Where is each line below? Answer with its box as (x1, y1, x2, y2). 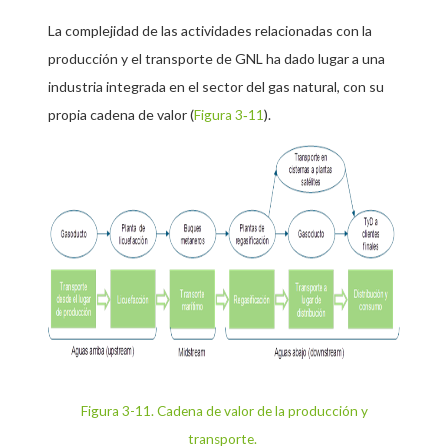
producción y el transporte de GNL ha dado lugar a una (48, 50, 385, 68)
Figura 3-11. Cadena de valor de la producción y (80, 403, 368, 420)
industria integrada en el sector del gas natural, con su (48, 78, 384, 96)
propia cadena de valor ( (48, 106, 194, 124)
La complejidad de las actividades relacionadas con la (48, 22, 372, 40)
